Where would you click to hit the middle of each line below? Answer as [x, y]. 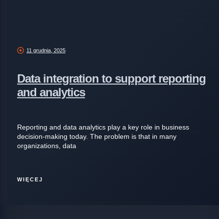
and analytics [51, 92]
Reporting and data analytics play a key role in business [103, 127]
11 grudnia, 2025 [46, 50]
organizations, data [47, 146]
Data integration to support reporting [111, 79]
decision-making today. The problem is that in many [97, 137]
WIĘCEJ [30, 180]
